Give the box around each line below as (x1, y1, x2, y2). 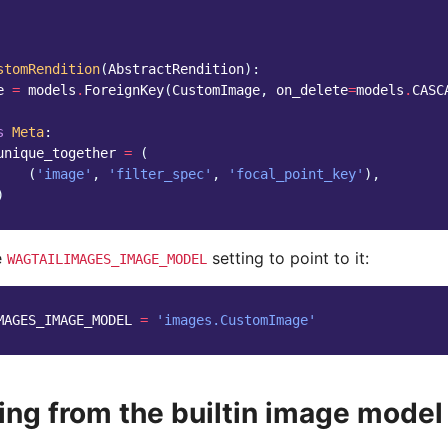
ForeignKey (84, 82, 164, 98)
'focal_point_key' (228, 166, 364, 182)
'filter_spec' (108, 166, 212, 182)
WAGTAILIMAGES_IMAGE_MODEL (7, 251, 207, 267)
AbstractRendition (108, 61, 244, 77)
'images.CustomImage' (156, 312, 316, 328)
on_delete (276, 82, 348, 98)
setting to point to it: (207, 248, 369, 268)
